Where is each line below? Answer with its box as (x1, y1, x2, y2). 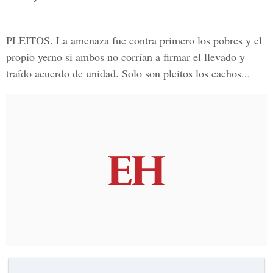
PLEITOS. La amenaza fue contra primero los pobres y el (6, 33, 262, 48)
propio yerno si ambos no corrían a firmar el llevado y (6, 49, 245, 64)
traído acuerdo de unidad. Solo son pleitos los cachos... (6, 66, 250, 80)
